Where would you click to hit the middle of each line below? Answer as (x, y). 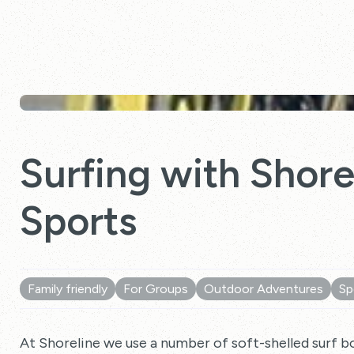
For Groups (156, 289)
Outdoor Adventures (264, 289)
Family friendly (68, 289)
